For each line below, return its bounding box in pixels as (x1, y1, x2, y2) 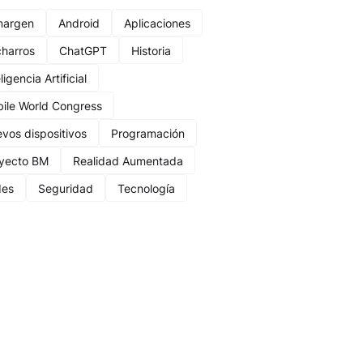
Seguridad (38, 181, 93, 195)
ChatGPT (59, 43, 107, 58)
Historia (131, 43, 171, 58)
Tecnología (117, 181, 175, 195)
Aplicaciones (124, 15, 190, 30)
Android (58, 15, 100, 30)
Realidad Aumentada (73, 153, 183, 168)
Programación (111, 126, 185, 140)
